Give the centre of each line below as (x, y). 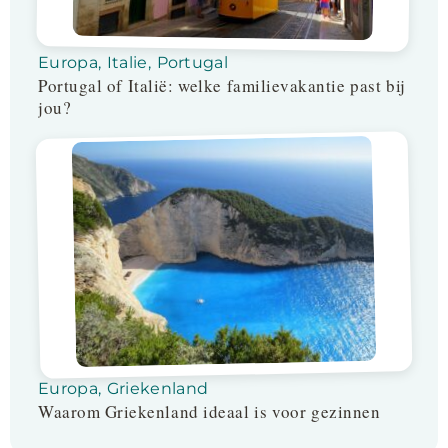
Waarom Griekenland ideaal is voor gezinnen (209, 411)
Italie (127, 62)
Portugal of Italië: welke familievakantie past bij (222, 85)
